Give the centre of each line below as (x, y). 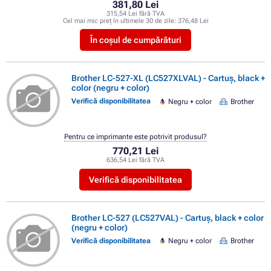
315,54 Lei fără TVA (135, 13)
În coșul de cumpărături (135, 40)
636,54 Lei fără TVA (135, 160)
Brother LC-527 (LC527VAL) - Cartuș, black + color (168, 217)
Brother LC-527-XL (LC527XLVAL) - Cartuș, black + (168, 78)
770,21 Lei (135, 151)
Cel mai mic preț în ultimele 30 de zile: (120, 21)
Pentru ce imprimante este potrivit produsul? (135, 137)
